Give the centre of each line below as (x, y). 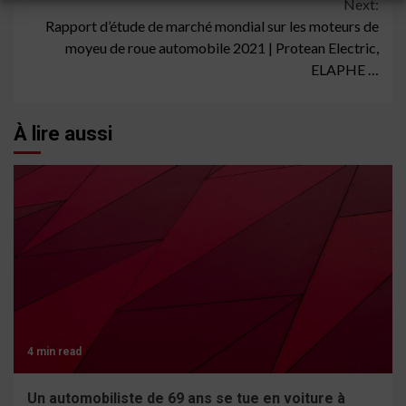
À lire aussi (63, 134)
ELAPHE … (345, 70)
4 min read (54, 352)
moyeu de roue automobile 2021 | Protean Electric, (222, 48)
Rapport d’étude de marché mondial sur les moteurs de (212, 26)
